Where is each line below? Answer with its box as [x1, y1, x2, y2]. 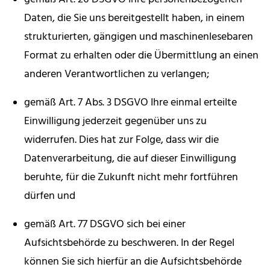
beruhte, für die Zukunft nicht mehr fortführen [24, 169, 238, 187]
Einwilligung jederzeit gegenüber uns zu [24, 113, 207, 131]
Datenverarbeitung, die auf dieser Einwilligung [24, 150, 236, 168]
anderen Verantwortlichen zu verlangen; [24, 66, 209, 84]
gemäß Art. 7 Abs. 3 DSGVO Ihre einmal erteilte [24, 94, 237, 112]
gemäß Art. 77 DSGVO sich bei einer [24, 216, 186, 234]
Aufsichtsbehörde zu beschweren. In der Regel [24, 234, 234, 253]
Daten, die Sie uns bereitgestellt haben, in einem [24, 10, 245, 28]
